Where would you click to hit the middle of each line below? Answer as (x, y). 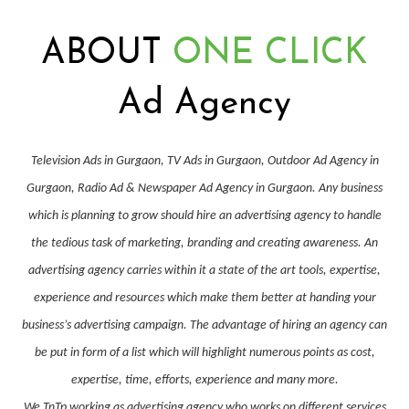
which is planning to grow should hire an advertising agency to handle (204, 215)
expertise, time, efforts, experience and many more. (204, 380)
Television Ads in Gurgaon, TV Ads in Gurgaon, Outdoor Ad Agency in (204, 161)
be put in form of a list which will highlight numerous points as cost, (204, 352)
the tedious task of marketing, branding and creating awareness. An (204, 243)
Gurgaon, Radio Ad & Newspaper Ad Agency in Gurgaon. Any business (204, 188)
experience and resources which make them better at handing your (204, 298)
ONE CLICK (265, 54)
